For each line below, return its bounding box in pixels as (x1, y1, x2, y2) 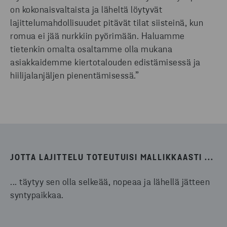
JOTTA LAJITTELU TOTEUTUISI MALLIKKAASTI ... (10, 154, 214, 163)
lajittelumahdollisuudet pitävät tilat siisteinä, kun (10, 19, 203, 29)
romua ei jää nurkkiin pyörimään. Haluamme (10, 32, 185, 42)
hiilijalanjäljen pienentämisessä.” (10, 71, 139, 82)
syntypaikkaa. (10, 191, 64, 201)
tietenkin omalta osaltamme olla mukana (10, 45, 172, 55)
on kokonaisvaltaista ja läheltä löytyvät (10, 6, 162, 16)
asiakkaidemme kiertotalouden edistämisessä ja (10, 58, 201, 68)
